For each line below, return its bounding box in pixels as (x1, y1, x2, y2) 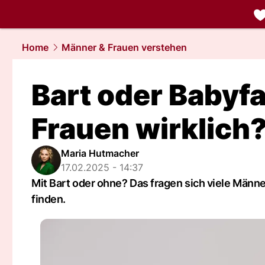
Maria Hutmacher (61, 147, 139, 159)
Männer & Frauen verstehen (62, 41, 187, 53)
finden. (31, 193, 66, 205)
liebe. (217, 22, 241, 34)
